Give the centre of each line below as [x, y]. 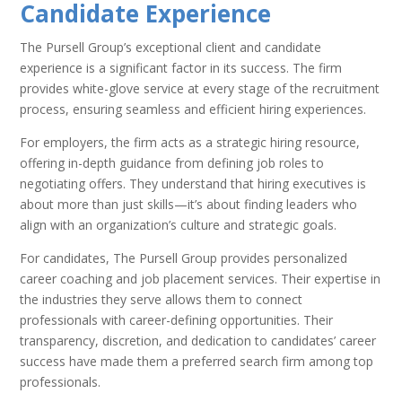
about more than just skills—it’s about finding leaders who [189, 204]
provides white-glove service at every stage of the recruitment [200, 88]
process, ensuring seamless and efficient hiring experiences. [193, 109]
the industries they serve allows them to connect [162, 299]
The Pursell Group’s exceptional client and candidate [171, 47]
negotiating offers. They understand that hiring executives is [193, 183]
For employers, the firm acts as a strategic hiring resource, [190, 142]
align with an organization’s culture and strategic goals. [179, 224]
